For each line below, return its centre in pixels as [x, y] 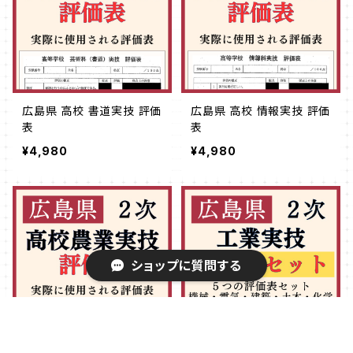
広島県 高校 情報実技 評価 [261, 111]
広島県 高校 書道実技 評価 [92, 111]
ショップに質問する [186, 266]
